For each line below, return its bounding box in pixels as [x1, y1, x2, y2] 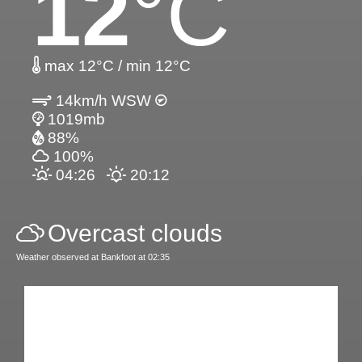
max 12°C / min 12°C [40, 57, 191, 74]
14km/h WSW [52, 91, 155, 109]
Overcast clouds [48, 219, 222, 246]
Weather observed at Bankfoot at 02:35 [16, 251, 170, 262]
